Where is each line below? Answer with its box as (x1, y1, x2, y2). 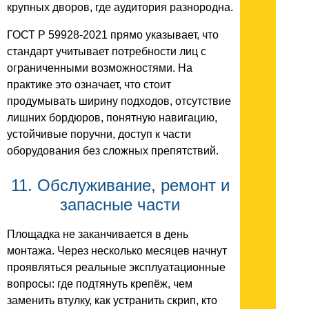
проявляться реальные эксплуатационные (7, 261, 226, 273)
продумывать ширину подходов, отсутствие (7, 94, 231, 107)
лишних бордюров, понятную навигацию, (7, 111, 217, 123)
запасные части (60, 195, 180, 214)
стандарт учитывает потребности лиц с (7, 45, 206, 57)
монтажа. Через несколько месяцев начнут (7, 244, 227, 257)
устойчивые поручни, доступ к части (7, 128, 191, 140)
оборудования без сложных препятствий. (7, 144, 219, 157)
